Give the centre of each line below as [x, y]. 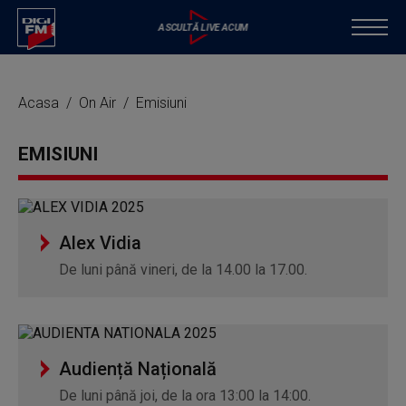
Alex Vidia [100, 243]
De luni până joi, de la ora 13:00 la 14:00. [185, 396]
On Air [99, 103]
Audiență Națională [138, 369]
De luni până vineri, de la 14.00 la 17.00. [183, 270]
